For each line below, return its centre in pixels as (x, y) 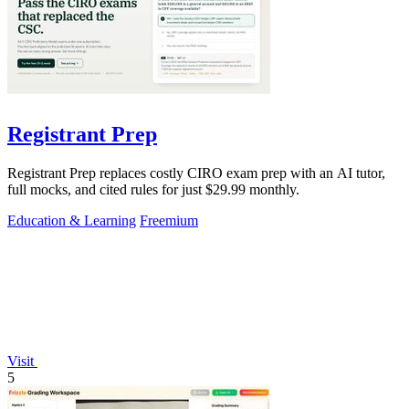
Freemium (169, 221)
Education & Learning (72, 221)
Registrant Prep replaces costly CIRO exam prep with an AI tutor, (196, 173)
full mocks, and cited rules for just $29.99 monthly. (153, 190)
